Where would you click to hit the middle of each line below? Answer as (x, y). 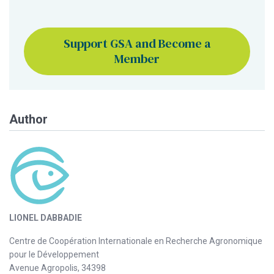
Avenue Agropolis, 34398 (57, 268)
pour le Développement (54, 254)
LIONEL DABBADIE (46, 217)
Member (137, 58)
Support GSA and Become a (137, 43)
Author (28, 119)
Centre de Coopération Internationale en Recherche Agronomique (136, 241)
